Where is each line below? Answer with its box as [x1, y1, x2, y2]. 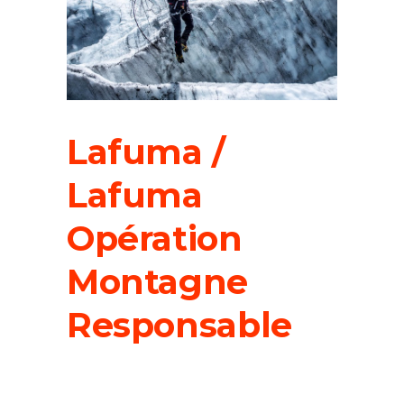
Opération [67, 217, 243, 261]
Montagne [67, 261, 248, 304]
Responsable [67, 304, 292, 347]
